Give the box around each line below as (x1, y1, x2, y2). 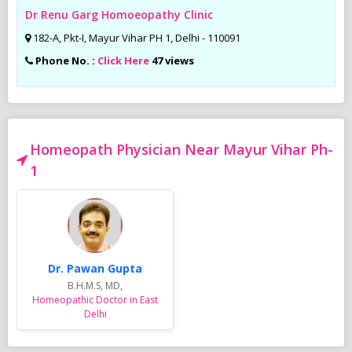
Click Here (97, 53, 149, 68)
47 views (152, 53, 194, 68)
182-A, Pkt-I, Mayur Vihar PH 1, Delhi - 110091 (33, 31, 240, 45)
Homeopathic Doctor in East (32, 293, 158, 307)
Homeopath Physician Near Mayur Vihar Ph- (30, 140, 333, 159)
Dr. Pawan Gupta (48, 261, 142, 277)
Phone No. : (35, 53, 97, 68)
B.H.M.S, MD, (68, 279, 123, 293)
